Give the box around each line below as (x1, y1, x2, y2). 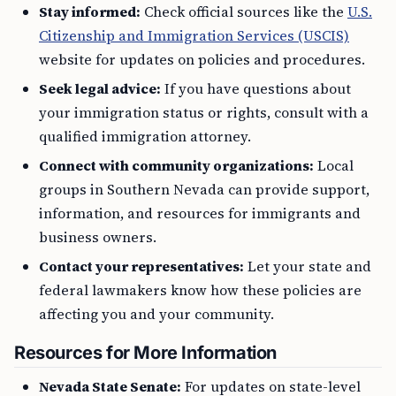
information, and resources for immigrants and (39, 203, 361, 223)
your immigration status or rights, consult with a (39, 103, 369, 122)
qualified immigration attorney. (39, 126, 251, 146)
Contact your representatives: (39, 256, 244, 276)
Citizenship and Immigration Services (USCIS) (39, 26, 349, 45)
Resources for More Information (14, 342, 277, 363)
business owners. (39, 227, 156, 247)
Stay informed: (39, 2, 141, 21)
